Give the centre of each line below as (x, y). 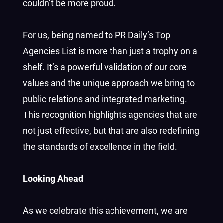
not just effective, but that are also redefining (111, 131)
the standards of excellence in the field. (100, 147)
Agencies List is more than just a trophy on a (110, 51)
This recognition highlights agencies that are (110, 115)
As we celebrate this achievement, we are (105, 210)
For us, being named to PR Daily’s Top (97, 35)
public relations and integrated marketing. (105, 99)
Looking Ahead (53, 178)
